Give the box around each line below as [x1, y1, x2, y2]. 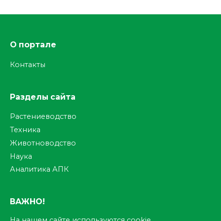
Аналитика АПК [10, 165, 69, 174]
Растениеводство [10, 112, 76, 121]
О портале [10, 40, 56, 50]
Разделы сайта [10, 92, 75, 102]
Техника [10, 125, 40, 135]
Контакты [10, 60, 45, 69]
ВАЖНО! [10, 197, 45, 207]
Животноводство [10, 138, 76, 147]
